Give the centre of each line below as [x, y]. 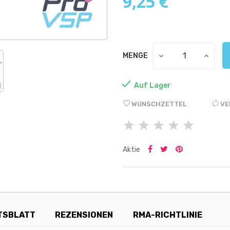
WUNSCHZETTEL [159, 104]
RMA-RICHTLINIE [167, 215]
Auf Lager [152, 85]
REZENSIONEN [84, 215]
